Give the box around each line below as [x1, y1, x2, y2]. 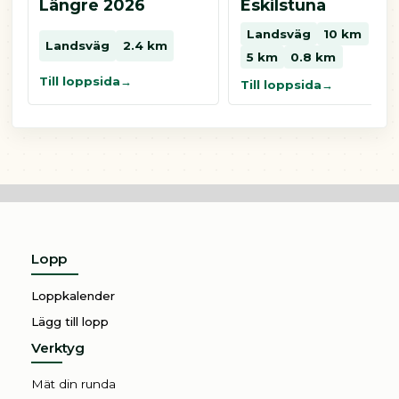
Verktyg [30, 338, 85, 356]
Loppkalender [30, 288, 115, 303]
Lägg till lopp [30, 313, 109, 329]
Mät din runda [30, 377, 116, 392]
